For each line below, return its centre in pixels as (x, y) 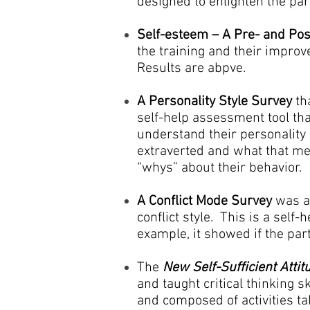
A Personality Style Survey (215, 102)
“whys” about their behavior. (221, 168)
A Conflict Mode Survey (204, 201)
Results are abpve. (193, 69)
